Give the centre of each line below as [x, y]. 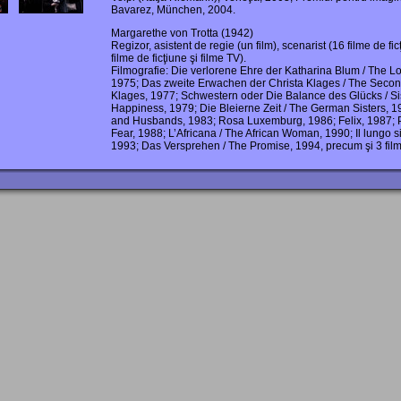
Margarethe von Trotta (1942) [182, 33]
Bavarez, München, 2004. [173, 10]
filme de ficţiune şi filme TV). [179, 58]
